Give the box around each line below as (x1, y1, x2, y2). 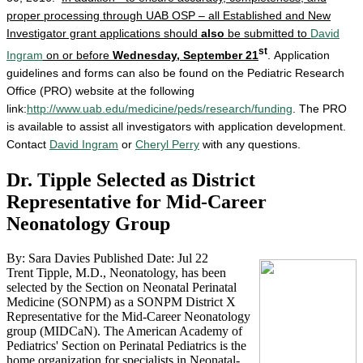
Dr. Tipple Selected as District (6, 169, 255, 190)
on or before (43, 48, 113, 62)
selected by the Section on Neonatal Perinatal (6, 280, 237, 294)
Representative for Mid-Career (6, 190, 267, 212)
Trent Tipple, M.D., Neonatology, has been (6, 265, 226, 280)
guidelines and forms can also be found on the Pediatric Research (6, 66, 344, 79)
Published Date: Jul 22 (93, 250, 208, 265)
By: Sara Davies (6, 250, 90, 265)
